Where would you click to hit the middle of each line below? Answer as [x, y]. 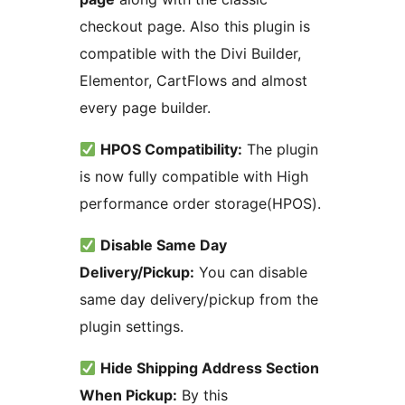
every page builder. [145, 108]
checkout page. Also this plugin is [195, 27]
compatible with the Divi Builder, [190, 54]
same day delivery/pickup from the [199, 300]
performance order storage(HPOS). [200, 204]
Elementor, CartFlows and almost [193, 81]
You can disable [251, 273]
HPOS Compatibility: [172, 150]
